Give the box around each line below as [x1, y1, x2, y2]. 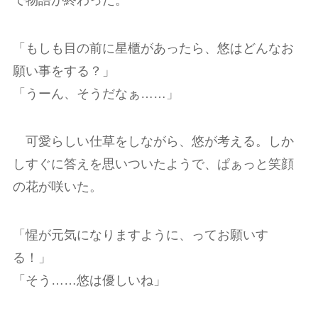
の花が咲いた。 [12, 180, 102, 194]
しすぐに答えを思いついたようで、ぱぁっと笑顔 [12, 157, 294, 172]
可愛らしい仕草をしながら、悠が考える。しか [12, 134, 294, 149]
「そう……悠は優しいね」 [12, 273, 166, 288]
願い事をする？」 [12, 63, 115, 78]
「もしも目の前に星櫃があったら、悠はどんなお [12, 40, 294, 55]
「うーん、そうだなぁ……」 [12, 86, 179, 101]
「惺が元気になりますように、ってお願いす [12, 228, 268, 243]
